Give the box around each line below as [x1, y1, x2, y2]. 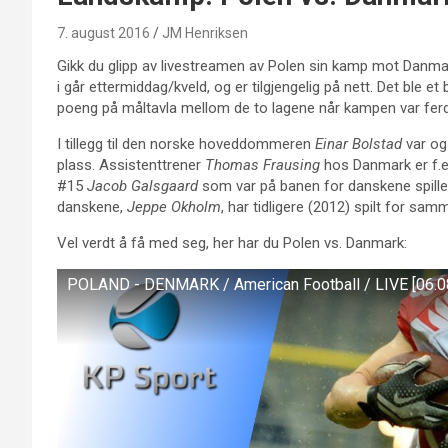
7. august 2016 [57, 25, 150, 41]
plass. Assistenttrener [57, 156, 205, 174]
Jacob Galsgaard [87, 177, 198, 195]
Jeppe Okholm [127, 198, 221, 216]
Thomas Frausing [205, 156, 320, 174]
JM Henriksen [162, 25, 248, 41]
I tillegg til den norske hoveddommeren [57, 135, 315, 153]
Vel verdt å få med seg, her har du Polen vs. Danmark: [57, 234, 407, 252]
